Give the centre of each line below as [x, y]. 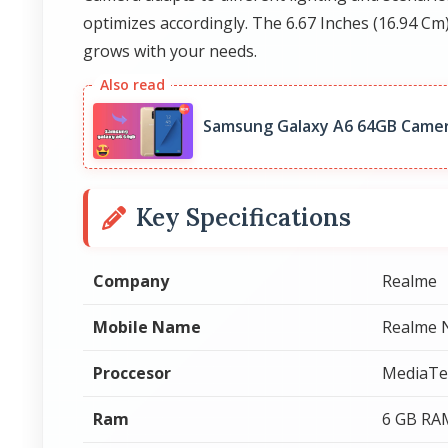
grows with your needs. [170, 50]
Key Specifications [243, 217]
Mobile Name [147, 327]
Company [131, 281]
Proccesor [132, 373]
